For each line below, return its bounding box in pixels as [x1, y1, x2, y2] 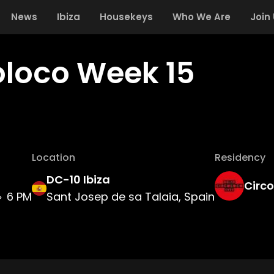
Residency [215, 150, 265, 165]
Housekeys [99, 10, 153, 23]
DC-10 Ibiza [46, 172, 110, 187]
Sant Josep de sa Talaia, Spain [46, 189, 215, 204]
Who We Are [172, 10, 231, 23]
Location [32, 150, 75, 165]
